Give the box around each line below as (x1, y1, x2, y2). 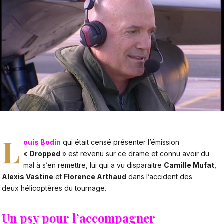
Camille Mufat (164, 161, 215, 170)
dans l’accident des (126, 172, 192, 181)
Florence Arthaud (64, 172, 126, 181)
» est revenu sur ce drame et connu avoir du (60, 149, 210, 158)
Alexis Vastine (2, 172, 53, 181)
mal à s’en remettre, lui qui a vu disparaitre (23, 161, 164, 170)
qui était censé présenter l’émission (61, 138, 180, 147)
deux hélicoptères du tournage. (2, 184, 106, 193)
